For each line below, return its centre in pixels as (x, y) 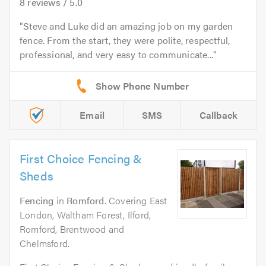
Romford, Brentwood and (72, 229)
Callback (218, 115)
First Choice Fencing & (81, 159)
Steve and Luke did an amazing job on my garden (128, 26)
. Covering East (136, 201)
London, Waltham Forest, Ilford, (85, 215)
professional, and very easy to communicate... (117, 55)
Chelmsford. (45, 243)
